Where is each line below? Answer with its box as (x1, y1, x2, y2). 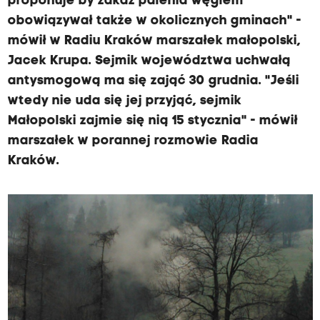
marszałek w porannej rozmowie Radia (7, 134, 259, 148)
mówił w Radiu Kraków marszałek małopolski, (7, 34, 301, 48)
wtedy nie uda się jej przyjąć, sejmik (7, 94, 241, 108)
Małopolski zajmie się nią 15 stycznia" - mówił (7, 114, 298, 128)
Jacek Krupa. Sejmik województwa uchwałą (7, 54, 291, 68)
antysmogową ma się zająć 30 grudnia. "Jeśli (7, 74, 299, 88)
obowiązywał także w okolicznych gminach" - (7, 14, 301, 28)
